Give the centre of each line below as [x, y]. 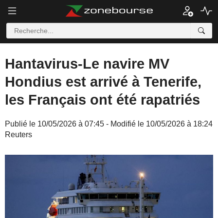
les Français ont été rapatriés [102, 100]
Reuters [18, 135]
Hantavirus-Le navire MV [87, 64]
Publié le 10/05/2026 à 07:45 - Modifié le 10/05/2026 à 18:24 [109, 124]
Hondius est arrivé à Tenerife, [103, 82]
